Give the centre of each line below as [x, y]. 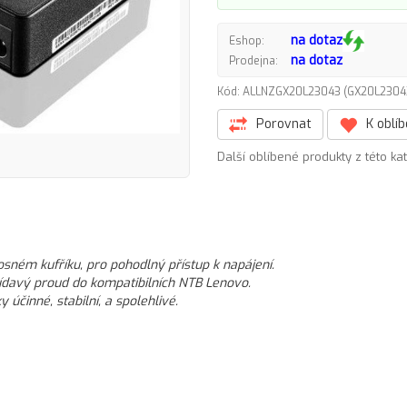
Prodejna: [253, 60]
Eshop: [247, 40]
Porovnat [282, 124]
